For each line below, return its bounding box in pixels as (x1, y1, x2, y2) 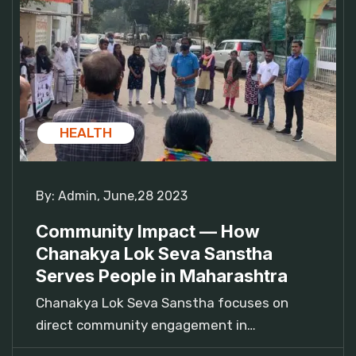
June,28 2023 (103, 188, 188, 204)
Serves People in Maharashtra (36, 265, 288, 287)
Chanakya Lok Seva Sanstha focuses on (36, 295, 288, 311)
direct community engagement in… (36, 317, 256, 334)
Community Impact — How (36, 221, 260, 242)
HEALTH (60, 125, 112, 141)
